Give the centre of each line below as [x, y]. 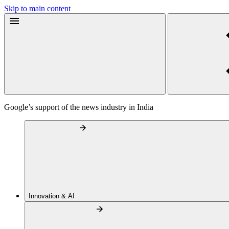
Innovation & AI [53, 196]
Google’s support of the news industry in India [79, 107]
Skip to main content [37, 8]
